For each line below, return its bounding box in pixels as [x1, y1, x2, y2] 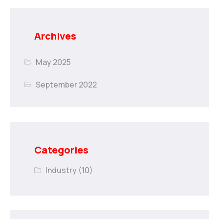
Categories [34, 143, 88, 156]
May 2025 [36, 56, 71, 67]
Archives [34, 29, 76, 43]
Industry [45, 164, 77, 175]
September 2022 [36, 79, 97, 90]
